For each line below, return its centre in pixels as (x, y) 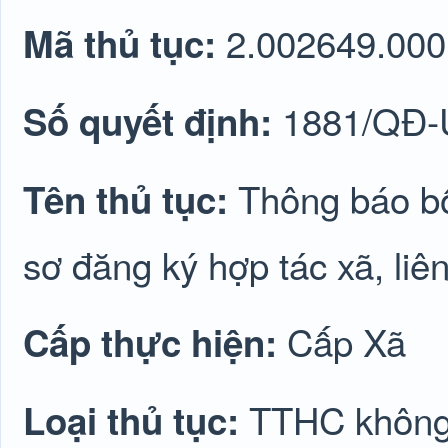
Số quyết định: (152, 121)
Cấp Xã (346, 341)
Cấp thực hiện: (155, 342)
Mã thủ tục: (124, 43)
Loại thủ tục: (136, 420)
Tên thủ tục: (130, 199)
